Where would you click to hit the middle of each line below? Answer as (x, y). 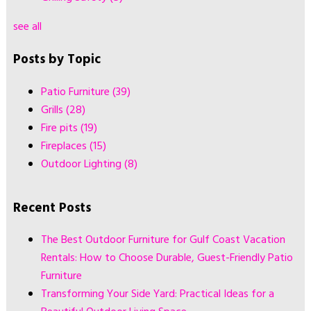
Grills (53, 110)
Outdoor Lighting (82, 164)
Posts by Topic (57, 60)
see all (27, 27)
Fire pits (60, 128)
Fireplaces (65, 146)
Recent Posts (52, 208)
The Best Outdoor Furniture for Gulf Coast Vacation (163, 241)
